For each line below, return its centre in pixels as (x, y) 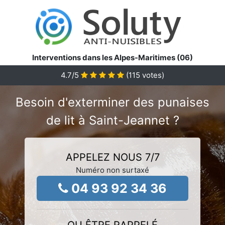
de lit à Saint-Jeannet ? (113, 120)
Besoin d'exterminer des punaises (113, 102)
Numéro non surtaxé (113, 170)
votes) (152, 75)
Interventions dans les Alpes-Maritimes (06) (113, 58)
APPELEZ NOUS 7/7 (113, 157)
